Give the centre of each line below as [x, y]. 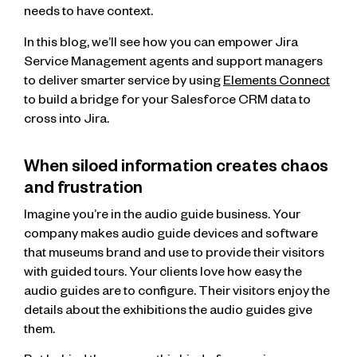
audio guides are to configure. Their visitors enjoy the [177, 293]
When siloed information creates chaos [176, 169]
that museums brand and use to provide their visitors [174, 255]
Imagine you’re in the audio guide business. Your [162, 216]
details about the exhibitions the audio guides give [168, 312]
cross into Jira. [67, 121]
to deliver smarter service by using [124, 82]
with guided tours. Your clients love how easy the [163, 274]
